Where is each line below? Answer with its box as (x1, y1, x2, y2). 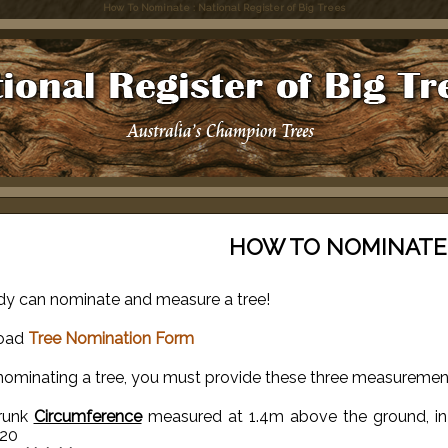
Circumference (33, 407, 142, 426)
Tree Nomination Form (27, 329, 194, 348)
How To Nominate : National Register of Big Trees (103, 2, 345, 13)
